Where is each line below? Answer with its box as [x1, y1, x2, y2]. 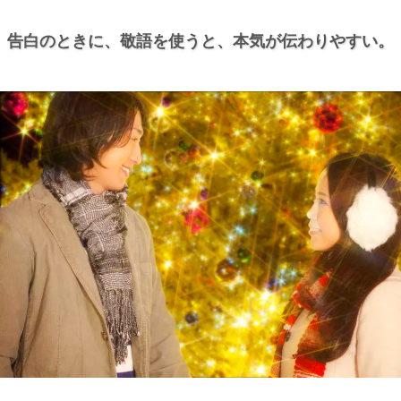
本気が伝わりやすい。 [233, 31, 394, 50]
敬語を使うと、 [120, 31, 233, 50]
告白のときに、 [7, 31, 120, 50]
